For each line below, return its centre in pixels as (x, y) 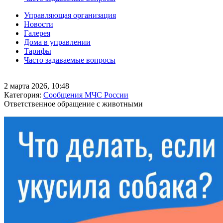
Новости (39, 24)
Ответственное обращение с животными (73, 104)
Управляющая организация (70, 15)
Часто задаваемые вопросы (70, 60)
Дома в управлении (57, 42)
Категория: (24, 95)
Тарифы (38, 51)
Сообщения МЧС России (86, 95)
